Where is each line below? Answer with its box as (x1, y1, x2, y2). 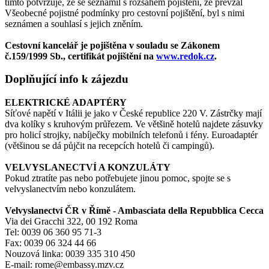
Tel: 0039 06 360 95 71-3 (5, 227, 101, 238)
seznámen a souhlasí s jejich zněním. (5, 18, 143, 29)
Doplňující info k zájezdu (5, 73, 128, 86)
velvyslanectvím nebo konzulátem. (5, 184, 136, 195)
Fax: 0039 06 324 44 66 (5, 238, 96, 249)
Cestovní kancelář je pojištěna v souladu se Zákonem (5, 40, 220, 50)
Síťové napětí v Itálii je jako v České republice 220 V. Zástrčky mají (5, 108, 262, 119)
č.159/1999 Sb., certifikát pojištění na (5, 50, 156, 61)
